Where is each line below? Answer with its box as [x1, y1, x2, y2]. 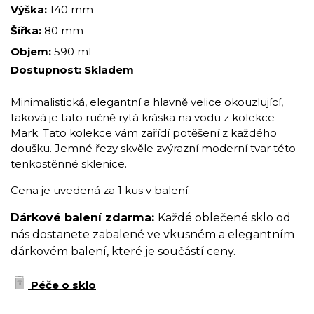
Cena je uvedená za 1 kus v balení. [11, 184, 190, 198]
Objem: [11, 45, 54, 59]
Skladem [84, 63, 134, 77]
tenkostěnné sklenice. [11, 157, 127, 171]
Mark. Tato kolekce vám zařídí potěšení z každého [11, 126, 277, 140]
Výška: [11, 3, 50, 17]
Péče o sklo [31, 278, 96, 292]
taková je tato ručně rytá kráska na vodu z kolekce [11, 111, 275, 125]
